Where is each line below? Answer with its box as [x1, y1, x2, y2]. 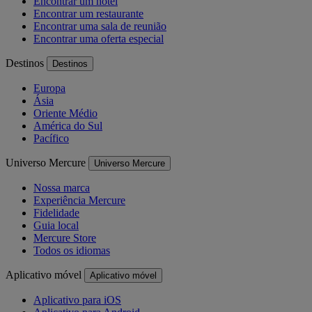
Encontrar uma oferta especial [33, 32, 164, 45]
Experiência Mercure [33, 194, 125, 206]
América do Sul [33, 119, 102, 132]
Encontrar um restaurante [33, 7, 143, 19]
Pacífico [33, 132, 69, 144]
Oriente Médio [33, 107, 97, 119]
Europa [33, 81, 65, 94]
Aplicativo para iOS [33, 293, 121, 306]
